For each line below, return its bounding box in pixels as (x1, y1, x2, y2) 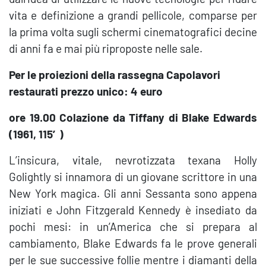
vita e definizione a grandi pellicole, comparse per (9, 8, 257, 22)
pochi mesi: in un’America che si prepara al (9, 220, 257, 233)
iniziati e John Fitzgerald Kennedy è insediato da (9, 203, 257, 217)
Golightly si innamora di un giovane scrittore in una (9, 170, 257, 183)
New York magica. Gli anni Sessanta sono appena (9, 186, 257, 200)
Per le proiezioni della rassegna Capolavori (9, 68, 220, 81)
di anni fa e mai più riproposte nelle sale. (9, 42, 202, 55)
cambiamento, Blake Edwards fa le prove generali (9, 236, 257, 250)
